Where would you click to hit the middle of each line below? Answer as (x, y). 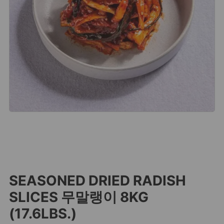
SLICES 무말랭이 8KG (79, 197)
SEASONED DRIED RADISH (97, 181)
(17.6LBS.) (43, 214)
